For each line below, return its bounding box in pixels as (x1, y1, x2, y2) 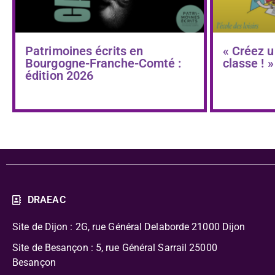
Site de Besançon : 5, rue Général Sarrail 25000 (12, 242, 217, 254)
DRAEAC (28, 194, 66, 206)
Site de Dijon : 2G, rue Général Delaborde (12, 221, 190, 233)
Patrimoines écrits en (25, 44, 144, 59)
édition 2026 (25, 68, 94, 83)
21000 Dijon (189, 221, 246, 233)
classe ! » (222, 56, 274, 71)
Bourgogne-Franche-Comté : (25, 56, 182, 71)
